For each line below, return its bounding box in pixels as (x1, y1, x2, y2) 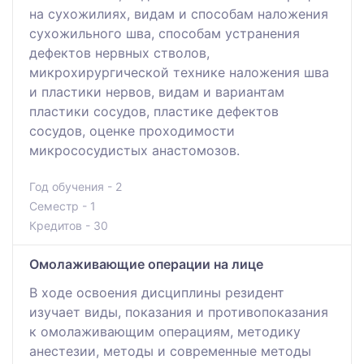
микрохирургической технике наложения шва (29, 64, 329, 81)
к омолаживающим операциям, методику (29, 323, 301, 340)
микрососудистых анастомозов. (29, 142, 240, 159)
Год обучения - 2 (29, 180, 122, 194)
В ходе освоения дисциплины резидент (29, 284, 284, 301)
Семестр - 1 (29, 199, 96, 214)
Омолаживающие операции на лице (29, 256, 263, 273)
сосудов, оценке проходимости (29, 123, 235, 140)
